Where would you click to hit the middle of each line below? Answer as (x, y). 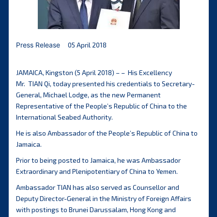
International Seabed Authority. (64, 117)
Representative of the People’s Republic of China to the (101, 106)
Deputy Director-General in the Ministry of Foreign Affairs (103, 198)
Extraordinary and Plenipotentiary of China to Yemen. (97, 171)
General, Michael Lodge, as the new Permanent (88, 95)
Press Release (38, 45)
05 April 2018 (87, 45)
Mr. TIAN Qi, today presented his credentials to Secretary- (105, 84)
